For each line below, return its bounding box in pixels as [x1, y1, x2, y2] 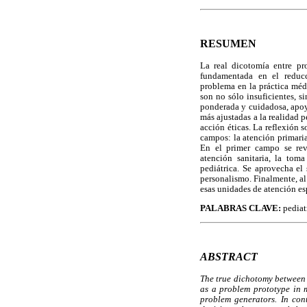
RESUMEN [200, 38, 256, 50]
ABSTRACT [200, 251, 258, 263]
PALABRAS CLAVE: [200, 203, 281, 213]
